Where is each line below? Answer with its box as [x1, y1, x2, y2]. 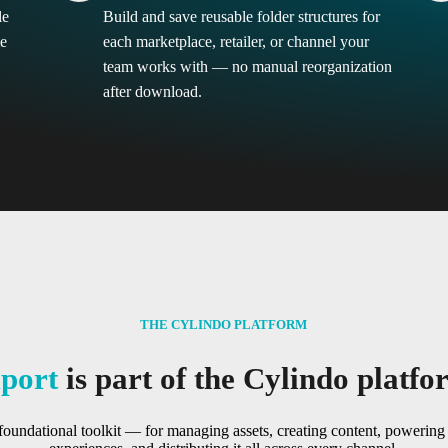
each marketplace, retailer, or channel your [103, 32, 370, 51]
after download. [103, 82, 203, 101]
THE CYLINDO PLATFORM [140, 317, 308, 333]
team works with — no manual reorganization [103, 57, 393, 76]
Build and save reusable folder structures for [103, 7, 381, 26]
